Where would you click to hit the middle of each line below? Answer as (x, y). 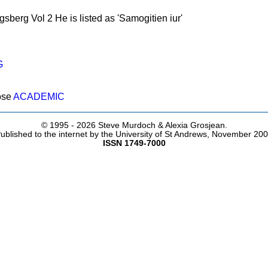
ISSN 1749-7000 (134, 143)
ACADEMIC (39, 97)
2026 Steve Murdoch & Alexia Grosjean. (152, 125)
